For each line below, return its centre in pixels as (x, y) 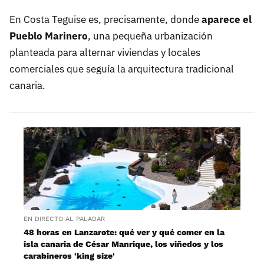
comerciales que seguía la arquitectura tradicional (122, 69)
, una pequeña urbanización (150, 36)
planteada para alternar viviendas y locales (105, 52)
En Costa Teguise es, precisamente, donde (105, 19)
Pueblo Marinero (49, 36)
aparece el (227, 19)
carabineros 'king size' (69, 256)
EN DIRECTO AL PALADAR (64, 219)
